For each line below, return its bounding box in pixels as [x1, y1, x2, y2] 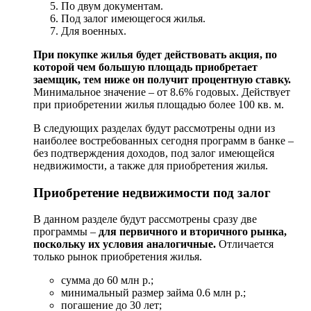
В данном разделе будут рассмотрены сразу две [33, 213, 257, 226]
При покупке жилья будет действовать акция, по [33, 48, 277, 60]
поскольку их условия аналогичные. [33, 238, 216, 251]
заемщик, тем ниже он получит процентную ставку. [33, 73, 291, 85]
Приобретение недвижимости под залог [33, 185, 271, 200]
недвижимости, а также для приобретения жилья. [33, 159, 268, 171]
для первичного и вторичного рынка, [99, 226, 287, 238]
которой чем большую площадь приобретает [33, 60, 258, 73]
